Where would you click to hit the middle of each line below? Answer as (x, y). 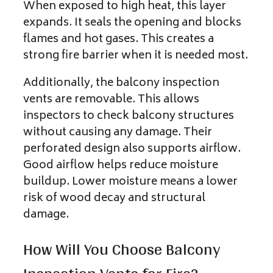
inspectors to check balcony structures (129, 116)
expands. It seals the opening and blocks (132, 23)
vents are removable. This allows (111, 100)
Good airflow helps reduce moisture (121, 165)
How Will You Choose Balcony (122, 249)
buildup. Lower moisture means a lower (130, 182)
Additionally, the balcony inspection (121, 83)
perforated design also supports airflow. (132, 149)
